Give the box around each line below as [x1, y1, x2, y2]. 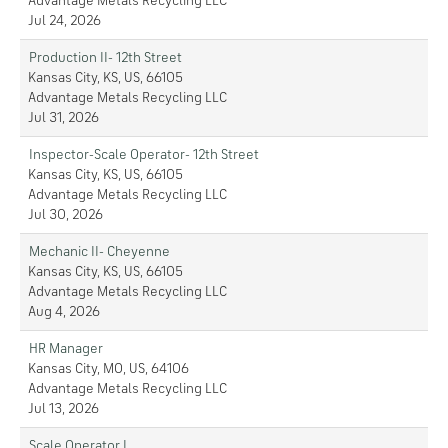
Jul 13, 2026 [28, 402, 99, 416]
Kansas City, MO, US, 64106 [28, 362, 189, 376]
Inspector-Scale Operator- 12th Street [29, 148, 259, 162]
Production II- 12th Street [29, 51, 182, 65]
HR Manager [29, 342, 103, 356]
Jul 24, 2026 [28, 14, 101, 28]
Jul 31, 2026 [28, 111, 99, 125]
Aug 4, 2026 [28, 305, 100, 319]
